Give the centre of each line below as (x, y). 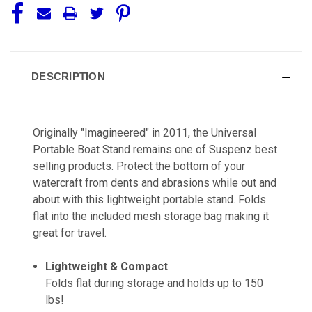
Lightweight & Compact (107, 266)
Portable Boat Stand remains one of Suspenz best (155, 149)
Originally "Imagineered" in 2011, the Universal (145, 132)
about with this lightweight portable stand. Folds (149, 199)
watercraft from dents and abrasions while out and (155, 182)
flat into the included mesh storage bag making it (151, 216)
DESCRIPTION (68, 76)
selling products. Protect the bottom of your (139, 166)
